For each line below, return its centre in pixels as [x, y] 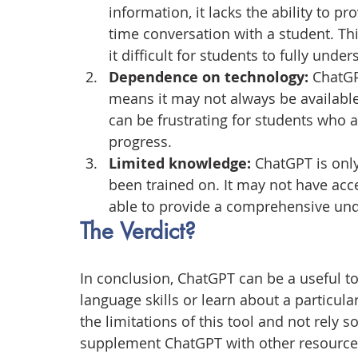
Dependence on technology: [209, 78]
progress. [140, 142]
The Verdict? [138, 231]
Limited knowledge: [180, 164]
